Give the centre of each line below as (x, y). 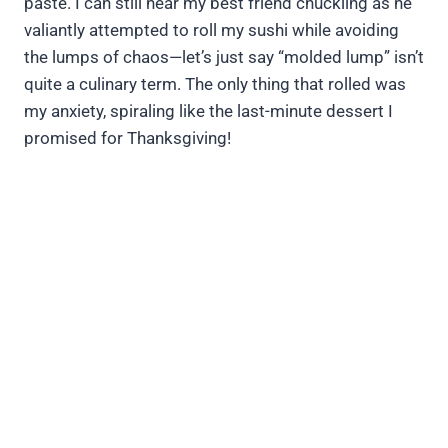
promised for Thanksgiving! (127, 138)
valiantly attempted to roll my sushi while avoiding (211, 30)
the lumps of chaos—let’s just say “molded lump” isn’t (224, 57)
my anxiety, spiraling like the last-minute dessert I (208, 111)
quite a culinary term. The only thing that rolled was (215, 84)
